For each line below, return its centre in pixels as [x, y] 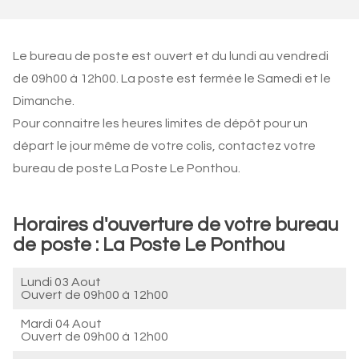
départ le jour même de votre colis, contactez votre [164, 146]
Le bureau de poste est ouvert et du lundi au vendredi [171, 56]
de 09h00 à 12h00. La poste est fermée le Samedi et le [172, 79]
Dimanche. [44, 101]
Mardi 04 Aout [61, 324]
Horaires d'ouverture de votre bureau [175, 225]
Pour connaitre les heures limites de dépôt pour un [160, 123]
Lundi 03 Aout [61, 282]
